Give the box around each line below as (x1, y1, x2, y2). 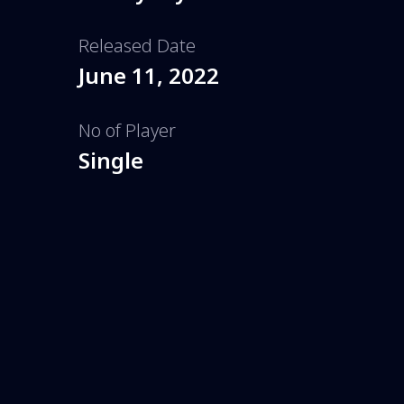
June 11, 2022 (78, 60, 219, 90)
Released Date (78, 32, 196, 58)
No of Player (78, 117, 176, 142)
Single (78, 144, 143, 175)
